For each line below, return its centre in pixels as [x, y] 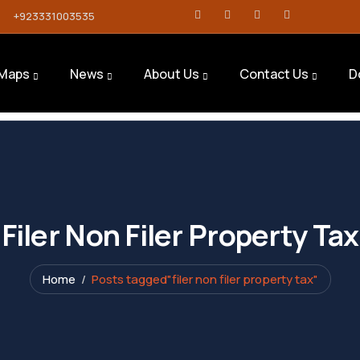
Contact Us [274, 74]
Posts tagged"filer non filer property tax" [205, 279]
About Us [171, 74]
